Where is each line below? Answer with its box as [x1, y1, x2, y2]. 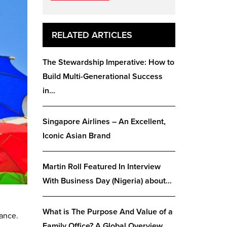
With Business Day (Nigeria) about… [42, 176, 172, 186]
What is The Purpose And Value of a [42, 207, 173, 217]
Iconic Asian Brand [42, 131, 110, 141]
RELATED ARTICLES [51, 29, 132, 41]
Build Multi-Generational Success [42, 71, 163, 82]
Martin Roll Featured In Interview [42, 162, 161, 172]
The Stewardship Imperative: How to [42, 57, 174, 67]
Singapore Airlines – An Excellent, [42, 117, 166, 127]
